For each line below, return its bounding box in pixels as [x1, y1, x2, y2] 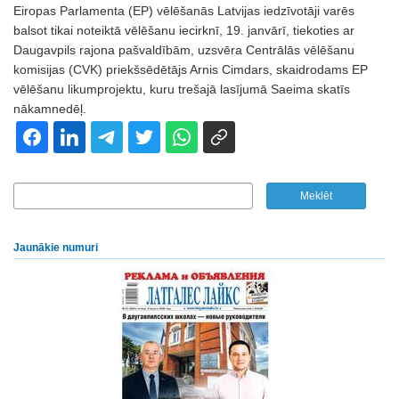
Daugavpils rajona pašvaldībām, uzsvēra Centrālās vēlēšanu [13, 43, 354, 57]
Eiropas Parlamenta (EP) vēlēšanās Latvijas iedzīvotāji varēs [13, 4, 354, 18]
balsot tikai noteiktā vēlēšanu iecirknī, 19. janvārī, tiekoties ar [13, 23, 354, 37]
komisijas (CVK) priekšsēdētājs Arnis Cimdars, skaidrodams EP [13, 62, 368, 77]
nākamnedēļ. [13, 102, 86, 116]
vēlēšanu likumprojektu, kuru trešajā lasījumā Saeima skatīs [13, 82, 350, 96]
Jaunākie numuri [13, 241, 98, 254]
